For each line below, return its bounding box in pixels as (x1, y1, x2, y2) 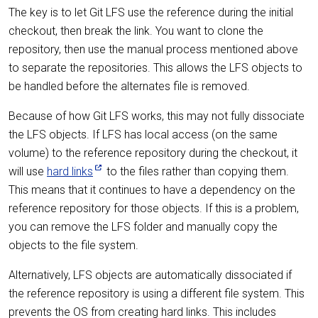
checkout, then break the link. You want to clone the (9, 23, 263, 38)
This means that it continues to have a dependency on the (9, 182, 295, 197)
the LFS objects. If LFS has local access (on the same (9, 127, 278, 141)
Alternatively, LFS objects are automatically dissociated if (9, 268, 292, 282)
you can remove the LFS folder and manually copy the (9, 219, 278, 234)
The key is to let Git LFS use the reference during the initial (9, 5, 293, 19)
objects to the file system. (9, 238, 138, 252)
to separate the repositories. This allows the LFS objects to (9, 60, 302, 75)
